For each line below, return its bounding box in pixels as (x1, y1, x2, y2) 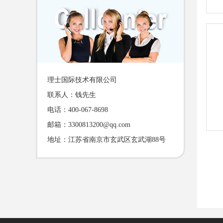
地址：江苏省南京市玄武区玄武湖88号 (47, 135, 166, 143)
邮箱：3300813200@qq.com (47, 120, 130, 128)
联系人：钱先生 (47, 91, 96, 99)
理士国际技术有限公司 (47, 76, 117, 84)
